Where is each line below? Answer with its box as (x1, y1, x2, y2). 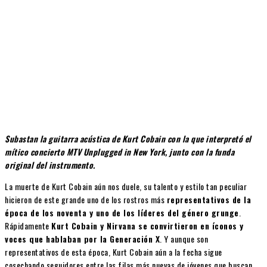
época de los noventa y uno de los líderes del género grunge (5, 206, 239, 219)
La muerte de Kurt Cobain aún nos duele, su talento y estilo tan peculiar (5, 179, 247, 193)
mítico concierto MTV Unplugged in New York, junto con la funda (5, 145, 234, 158)
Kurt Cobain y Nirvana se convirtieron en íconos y (51, 219, 244, 232)
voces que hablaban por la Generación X (5, 232, 160, 245)
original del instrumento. (5, 158, 95, 171)
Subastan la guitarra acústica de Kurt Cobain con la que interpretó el (5, 132, 252, 145)
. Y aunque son (160, 232, 208, 245)
